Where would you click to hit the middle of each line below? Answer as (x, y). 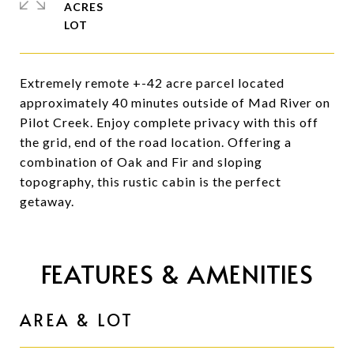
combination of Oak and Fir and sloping (141, 162)
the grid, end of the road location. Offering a (156, 142)
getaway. (47, 201)
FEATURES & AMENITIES (177, 273)
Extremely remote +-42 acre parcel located (152, 83)
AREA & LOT (77, 320)
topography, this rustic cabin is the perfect (151, 181)
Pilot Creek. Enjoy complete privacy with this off (169, 122)
